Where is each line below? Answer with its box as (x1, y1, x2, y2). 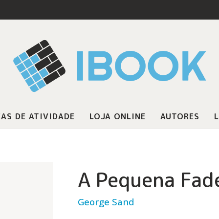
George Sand (77, 196, 134, 208)
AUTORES (160, 111, 199, 122)
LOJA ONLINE (89, 111, 146, 122)
